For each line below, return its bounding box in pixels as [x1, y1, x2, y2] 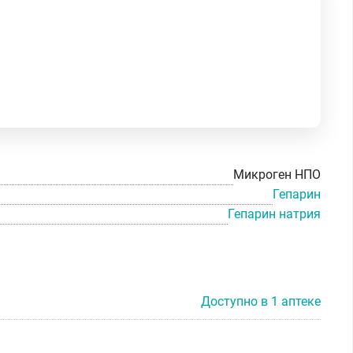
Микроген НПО [233, 167, 321, 182]
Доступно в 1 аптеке [201, 293, 321, 309]
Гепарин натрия [228, 206, 321, 221]
